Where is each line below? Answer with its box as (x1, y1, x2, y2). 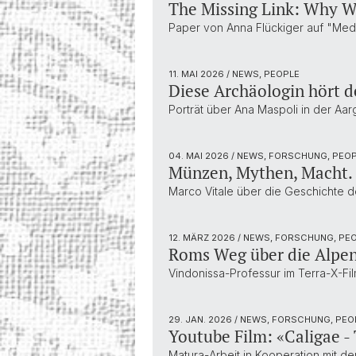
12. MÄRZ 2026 (168, 232, 238, 244)
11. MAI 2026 (168, 68, 226, 80)
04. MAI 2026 (168, 150, 231, 162)
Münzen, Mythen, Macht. (168, 161, 353, 184)
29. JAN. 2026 (168, 314, 234, 326)
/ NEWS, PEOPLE (226, 68, 300, 80)
